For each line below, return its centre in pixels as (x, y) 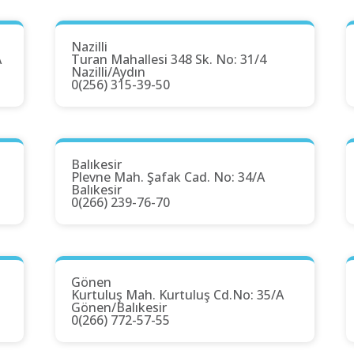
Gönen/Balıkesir (119, 308)
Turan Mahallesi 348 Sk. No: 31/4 (169, 60)
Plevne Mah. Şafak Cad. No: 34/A (168, 177)
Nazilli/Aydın (108, 72)
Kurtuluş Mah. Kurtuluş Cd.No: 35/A (177, 295)
